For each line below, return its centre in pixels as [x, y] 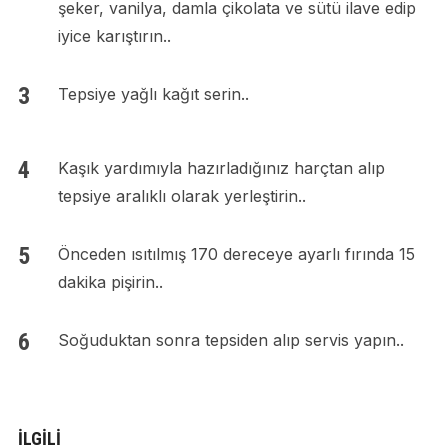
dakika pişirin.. [110, 282]
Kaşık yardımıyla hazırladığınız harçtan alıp [221, 168]
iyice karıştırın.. [114, 36]
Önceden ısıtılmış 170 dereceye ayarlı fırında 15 [236, 254]
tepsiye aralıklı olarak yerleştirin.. [181, 196]
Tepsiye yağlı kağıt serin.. [153, 94]
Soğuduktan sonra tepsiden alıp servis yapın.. [230, 340]
